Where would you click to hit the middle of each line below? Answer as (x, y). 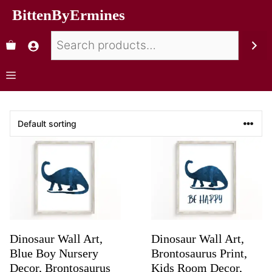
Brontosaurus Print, (199, 253)
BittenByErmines (69, 15)
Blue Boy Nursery (54, 253)
